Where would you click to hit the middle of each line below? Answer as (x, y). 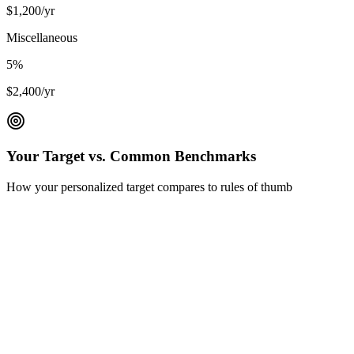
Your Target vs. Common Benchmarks (131, 156)
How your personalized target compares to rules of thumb (149, 187)
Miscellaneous (42, 37)
